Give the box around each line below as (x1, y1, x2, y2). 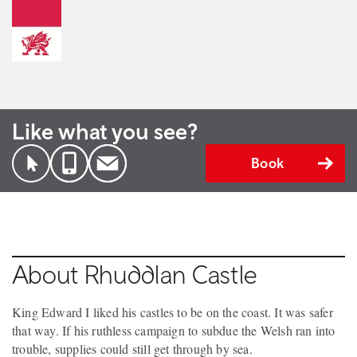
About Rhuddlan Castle (12, 259, 258, 290)
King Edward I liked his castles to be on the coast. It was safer (12, 304, 333, 321)
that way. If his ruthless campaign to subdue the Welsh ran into (12, 322, 335, 339)
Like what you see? (12, 118, 198, 145)
